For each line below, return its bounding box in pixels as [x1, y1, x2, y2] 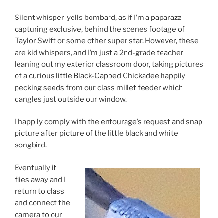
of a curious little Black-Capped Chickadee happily [15, 71, 185, 80]
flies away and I [15, 175, 66, 184]
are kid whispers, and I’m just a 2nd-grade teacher [15, 48, 183, 57]
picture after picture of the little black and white [15, 129, 178, 138]
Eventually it [15, 163, 56, 172]
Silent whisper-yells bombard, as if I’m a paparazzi [15, 13, 183, 22]
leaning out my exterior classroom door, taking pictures [15, 59, 203, 69]
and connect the [15, 198, 70, 207]
